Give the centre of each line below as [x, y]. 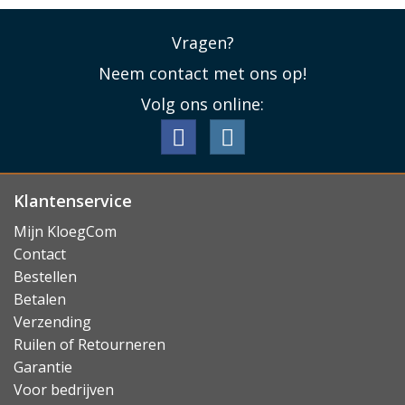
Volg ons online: [202, 104]
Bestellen [45, 277]
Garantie [43, 367]
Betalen [40, 299]
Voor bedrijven [64, 390]
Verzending [52, 322]
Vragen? [202, 42]
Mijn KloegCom [65, 231]
